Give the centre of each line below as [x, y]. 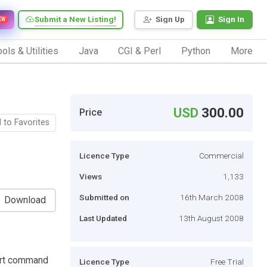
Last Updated [103, 218]
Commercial [221, 155]
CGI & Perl [140, 51]
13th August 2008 [211, 218]
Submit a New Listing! [75, 19]
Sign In [231, 19]
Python [196, 51]
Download [25, 200]
